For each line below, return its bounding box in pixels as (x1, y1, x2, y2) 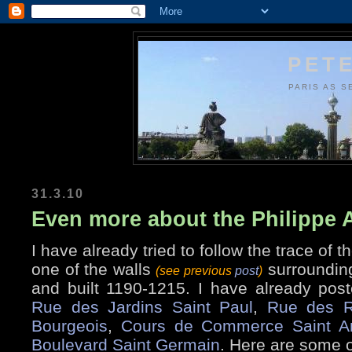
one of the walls (31, 260, 156, 279)
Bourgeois (31, 317, 108, 335)
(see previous (156, 263, 236, 278)
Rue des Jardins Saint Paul (31, 298, 253, 317)
